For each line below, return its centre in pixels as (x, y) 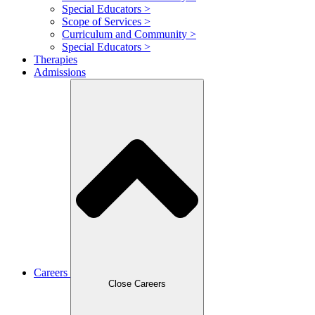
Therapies (56, 59)
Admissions (60, 72)
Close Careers (137, 284)
